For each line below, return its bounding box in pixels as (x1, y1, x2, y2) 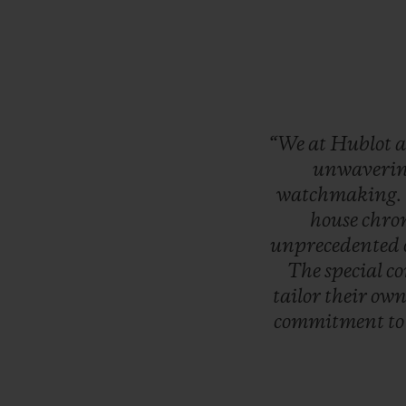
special (324, 262, 387, 283)
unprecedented (270, 237, 404, 257)
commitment (273, 313, 388, 333)
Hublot (329, 135, 395, 156)
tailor (273, 287, 325, 308)
